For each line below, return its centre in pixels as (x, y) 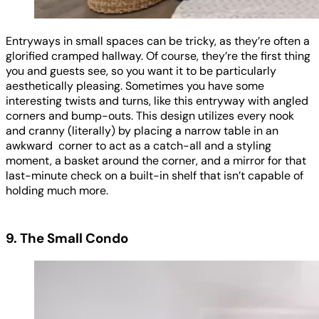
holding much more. (57, 191)
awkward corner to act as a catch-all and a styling (138, 146)
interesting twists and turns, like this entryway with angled (157, 101)
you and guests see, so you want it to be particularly (141, 71)
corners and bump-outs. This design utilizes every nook (150, 116)
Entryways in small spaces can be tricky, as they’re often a (158, 41)
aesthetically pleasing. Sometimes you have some (135, 86)
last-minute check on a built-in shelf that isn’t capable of (155, 176)
